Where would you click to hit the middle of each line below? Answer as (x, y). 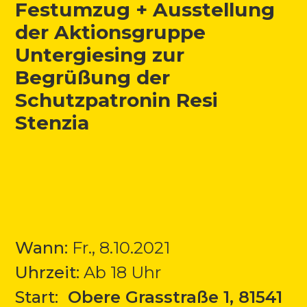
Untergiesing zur (100, 54)
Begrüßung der (93, 77)
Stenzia (52, 122)
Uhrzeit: (48, 272)
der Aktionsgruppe (111, 32)
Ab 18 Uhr (121, 272)
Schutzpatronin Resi (117, 100)
